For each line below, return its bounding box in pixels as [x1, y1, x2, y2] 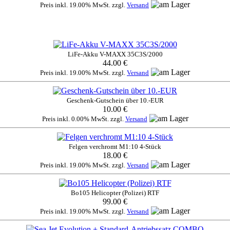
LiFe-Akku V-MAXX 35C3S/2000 [67, 50, 163, 58]
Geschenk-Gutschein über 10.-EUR [66, 96, 164, 104]
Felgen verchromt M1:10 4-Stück [69, 142, 161, 150]
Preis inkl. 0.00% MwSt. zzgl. [42, 114, 125, 123]
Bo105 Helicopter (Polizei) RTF [71, 188, 159, 197]
